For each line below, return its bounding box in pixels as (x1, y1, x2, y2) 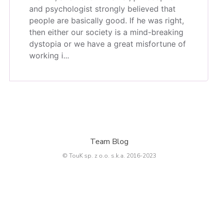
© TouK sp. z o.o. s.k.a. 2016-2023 (62, 151, 156, 160)
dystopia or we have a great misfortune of (29, 38, 186, 49)
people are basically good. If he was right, (29, 15, 184, 25)
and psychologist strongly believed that (29, 3, 176, 14)
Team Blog (90, 136, 128, 147)
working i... (29, 50, 69, 60)
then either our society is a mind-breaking (29, 27, 183, 37)
